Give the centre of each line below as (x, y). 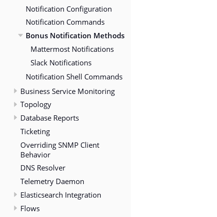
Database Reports (50, 118)
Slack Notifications (61, 62)
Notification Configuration (69, 8)
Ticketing (35, 131)
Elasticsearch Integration (61, 194)
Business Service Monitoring (68, 91)
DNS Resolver (43, 168)
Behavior (35, 154)
